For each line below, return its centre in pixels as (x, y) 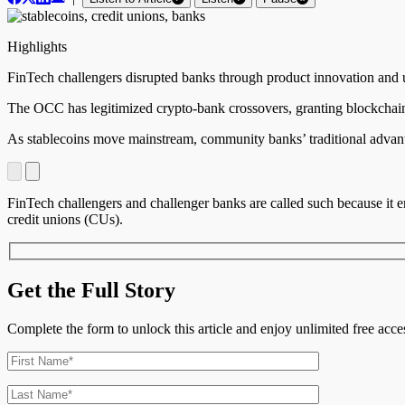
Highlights (37, 47)
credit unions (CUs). (65, 220)
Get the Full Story (91, 290)
